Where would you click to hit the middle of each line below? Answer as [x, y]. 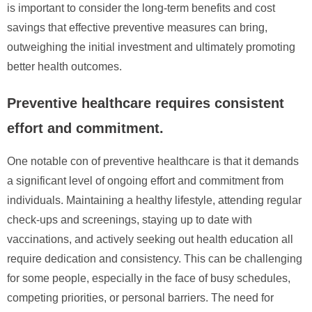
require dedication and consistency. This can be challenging [155, 258]
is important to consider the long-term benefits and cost [141, 8]
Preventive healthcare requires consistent [146, 103]
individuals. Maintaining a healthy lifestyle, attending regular [154, 200]
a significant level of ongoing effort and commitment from [145, 180]
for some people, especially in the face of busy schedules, [149, 278]
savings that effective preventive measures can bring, [137, 27]
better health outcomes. [64, 66]
